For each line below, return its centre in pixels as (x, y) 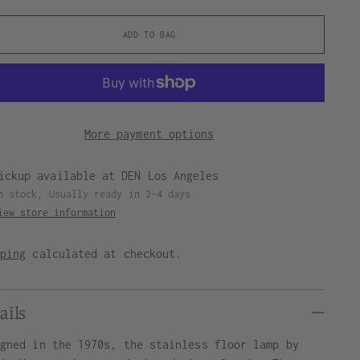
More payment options (149, 134)
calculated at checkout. (104, 254)
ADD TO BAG (149, 34)
